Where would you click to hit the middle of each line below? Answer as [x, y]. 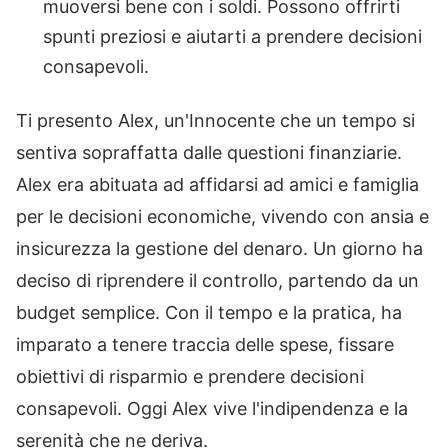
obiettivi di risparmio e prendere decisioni [190, 376]
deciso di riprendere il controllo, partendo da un [217, 280]
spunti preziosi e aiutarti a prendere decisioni [232, 36]
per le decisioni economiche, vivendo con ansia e [222, 216]
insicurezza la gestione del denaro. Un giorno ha [219, 248]
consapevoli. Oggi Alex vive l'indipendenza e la [212, 408]
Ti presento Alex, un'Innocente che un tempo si [215, 120]
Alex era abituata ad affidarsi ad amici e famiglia [217, 184]
